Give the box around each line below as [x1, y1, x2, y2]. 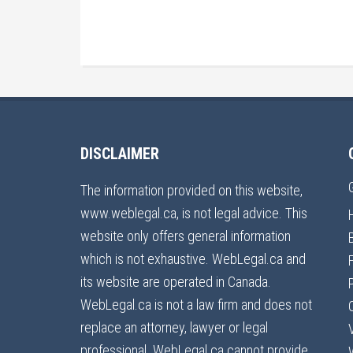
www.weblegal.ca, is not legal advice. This [80, 205, 307, 221]
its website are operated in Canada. [80, 273, 271, 290]
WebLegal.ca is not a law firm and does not [80, 296, 312, 313]
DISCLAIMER [80, 144, 159, 163]
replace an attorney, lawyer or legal [80, 319, 268, 336]
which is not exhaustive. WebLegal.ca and [80, 251, 306, 267]
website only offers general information [80, 228, 291, 244]
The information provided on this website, [80, 182, 303, 199]
